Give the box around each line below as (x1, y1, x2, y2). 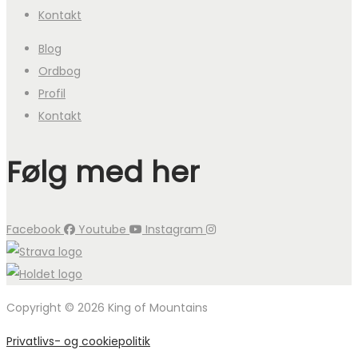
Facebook (6, 221, 61, 237)
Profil (38, 85, 66, 101)
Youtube (78, 221, 126, 237)
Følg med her (6, 151, 200, 193)
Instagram (145, 221, 203, 237)
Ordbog (38, 62, 81, 79)
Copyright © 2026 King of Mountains (6, 299, 208, 316)
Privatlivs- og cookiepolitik (6, 332, 150, 349)
